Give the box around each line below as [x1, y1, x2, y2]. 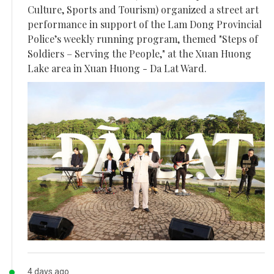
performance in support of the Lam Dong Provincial [28, 18, 262, 31]
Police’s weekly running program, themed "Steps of [28, 32, 258, 46]
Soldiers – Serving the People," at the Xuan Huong [28, 47, 251, 61]
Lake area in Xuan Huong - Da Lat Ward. [28, 62, 207, 75]
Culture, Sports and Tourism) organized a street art [28, 3, 259, 17]
